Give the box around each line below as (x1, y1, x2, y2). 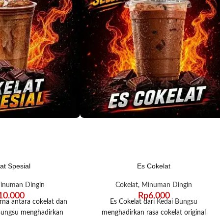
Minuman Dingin (141, 181, 192, 189)
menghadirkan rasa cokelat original (102, 209, 206, 216)
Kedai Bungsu (157, 198, 198, 205)
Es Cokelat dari (110, 198, 157, 205)
